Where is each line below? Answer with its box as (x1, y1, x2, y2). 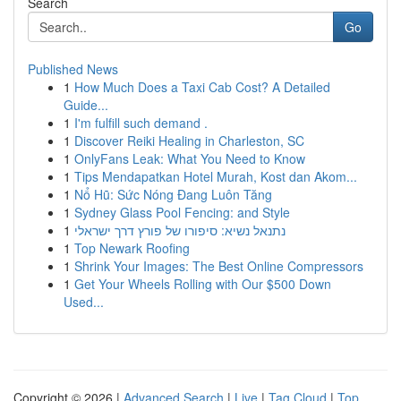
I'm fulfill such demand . (74, 114, 208, 132)
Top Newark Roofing (74, 239, 190, 257)
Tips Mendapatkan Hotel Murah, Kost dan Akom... (74, 167, 357, 185)
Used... (64, 293, 104, 311)
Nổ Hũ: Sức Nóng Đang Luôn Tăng (74, 185, 272, 203)
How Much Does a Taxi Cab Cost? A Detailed (74, 78, 330, 96)
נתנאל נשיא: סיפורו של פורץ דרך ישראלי (74, 221, 286, 239)
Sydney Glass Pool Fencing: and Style (74, 203, 290, 221)
